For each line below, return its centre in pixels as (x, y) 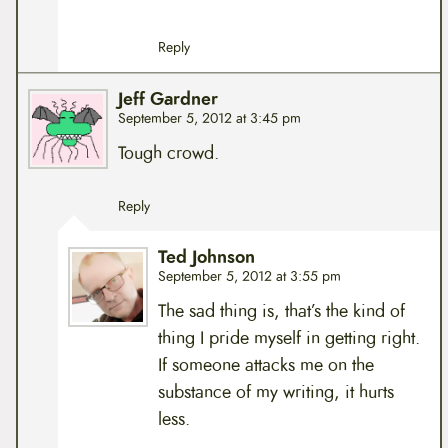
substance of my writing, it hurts (275, 391)
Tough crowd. (168, 153)
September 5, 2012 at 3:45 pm (209, 119)
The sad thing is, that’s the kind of (281, 310)
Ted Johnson (206, 258)
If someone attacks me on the (265, 364)
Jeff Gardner (167, 100)
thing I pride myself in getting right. (288, 337)
